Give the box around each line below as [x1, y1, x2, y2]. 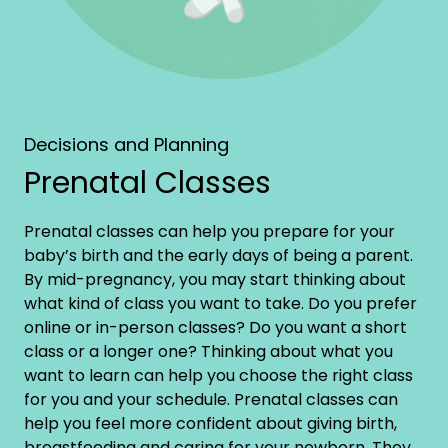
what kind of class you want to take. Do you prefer [24, 291, 417, 315]
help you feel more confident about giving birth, [24, 411, 397, 435]
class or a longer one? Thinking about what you [24, 339, 393, 363]
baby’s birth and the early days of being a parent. [24, 243, 413, 267]
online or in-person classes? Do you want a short [24, 315, 407, 339]
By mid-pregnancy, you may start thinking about [24, 267, 406, 291]
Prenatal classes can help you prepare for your [24, 219, 395, 243]
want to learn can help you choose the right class [24, 363, 413, 387]
